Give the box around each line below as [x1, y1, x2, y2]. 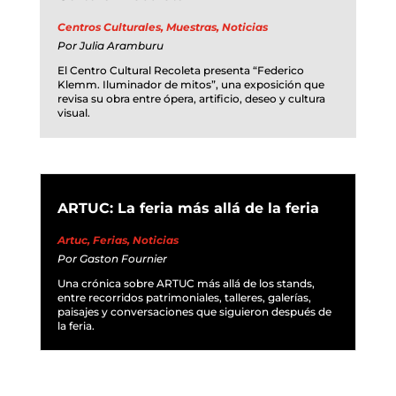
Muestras [165, 19, 217, 34]
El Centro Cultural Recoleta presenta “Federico [57, 63, 304, 77]
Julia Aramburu [79, 38, 164, 52]
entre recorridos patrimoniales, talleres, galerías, [57, 290, 311, 304]
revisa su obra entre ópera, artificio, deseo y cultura [57, 91, 325, 105]
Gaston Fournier [79, 251, 167, 265]
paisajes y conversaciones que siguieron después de [57, 304, 331, 318]
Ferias [92, 232, 127, 247]
